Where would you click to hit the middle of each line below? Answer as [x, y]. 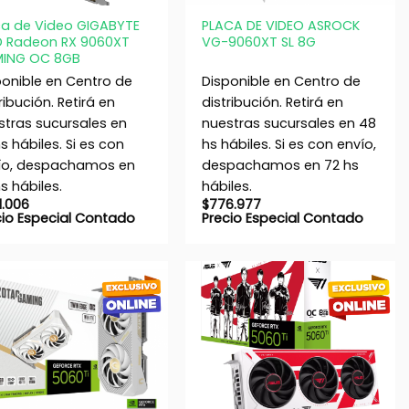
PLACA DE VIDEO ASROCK [280, 26]
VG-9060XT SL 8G [258, 42]
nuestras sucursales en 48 [288, 123]
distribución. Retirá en [272, 102]
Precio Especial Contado [282, 219]
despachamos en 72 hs [280, 165]
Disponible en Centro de [281, 81]
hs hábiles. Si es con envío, [288, 144]
